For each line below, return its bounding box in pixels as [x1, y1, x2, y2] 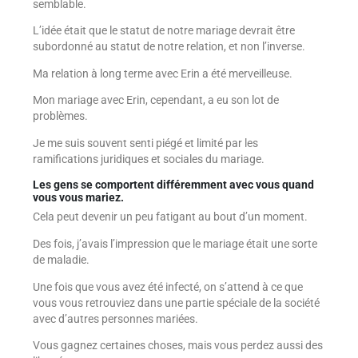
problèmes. [32, 109, 88, 123]
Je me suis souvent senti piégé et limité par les [32, 136, 258, 149]
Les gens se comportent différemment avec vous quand [32, 177, 314, 191]
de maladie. [32, 253, 89, 266]
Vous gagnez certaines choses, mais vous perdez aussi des [32, 339, 323, 352]
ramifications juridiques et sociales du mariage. [32, 152, 265, 165]
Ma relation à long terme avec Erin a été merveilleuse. [32, 66, 292, 80]
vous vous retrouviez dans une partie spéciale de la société [32, 296, 320, 309]
